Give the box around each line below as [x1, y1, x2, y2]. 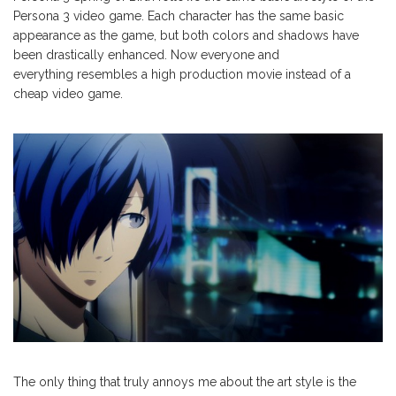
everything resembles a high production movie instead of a [13, 67, 351, 82]
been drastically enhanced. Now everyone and [13, 48, 279, 63]
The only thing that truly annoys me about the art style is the [13, 374, 356, 389]
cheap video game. [13, 87, 123, 102]
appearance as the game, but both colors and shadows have [13, 28, 359, 43]
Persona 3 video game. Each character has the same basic [13, 9, 344, 24]
